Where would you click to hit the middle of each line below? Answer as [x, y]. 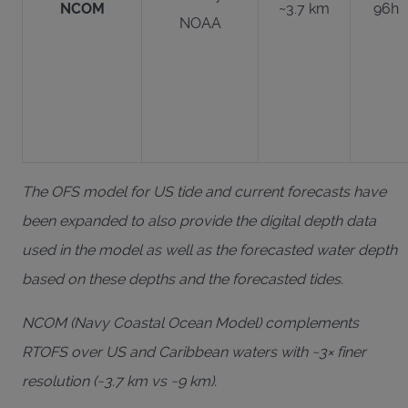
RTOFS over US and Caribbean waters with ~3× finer [194, 352]
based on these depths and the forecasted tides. [183, 279]
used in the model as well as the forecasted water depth [209, 250]
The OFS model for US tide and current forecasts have [204, 191]
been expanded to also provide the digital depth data [199, 220]
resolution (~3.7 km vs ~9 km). [119, 381]
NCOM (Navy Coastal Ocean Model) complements [190, 322]
